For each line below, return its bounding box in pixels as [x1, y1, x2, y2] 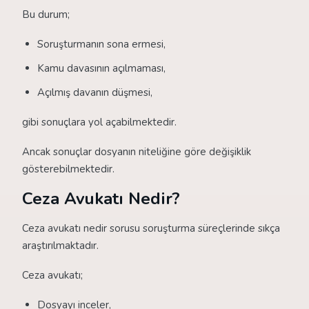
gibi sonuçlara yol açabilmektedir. [22, 115, 177, 129]
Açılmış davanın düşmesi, [37, 86, 152, 99]
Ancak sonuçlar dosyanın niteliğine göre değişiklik [22, 145, 251, 159]
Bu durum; [22, 8, 70, 21]
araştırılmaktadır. [22, 239, 99, 252]
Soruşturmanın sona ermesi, [37, 37, 166, 51]
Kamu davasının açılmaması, [37, 61, 166, 75]
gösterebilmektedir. [22, 162, 114, 176]
